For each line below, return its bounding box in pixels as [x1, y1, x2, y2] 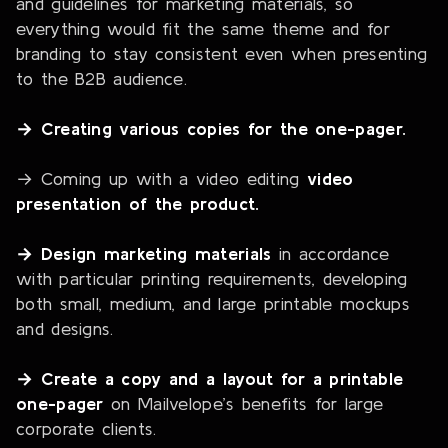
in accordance [271, 243, 390, 265]
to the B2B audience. [16, 68, 188, 90]
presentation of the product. [16, 193, 260, 215]
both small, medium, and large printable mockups [16, 293, 411, 315]
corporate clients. [16, 418, 157, 440]
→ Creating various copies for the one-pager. [16, 118, 407, 140]
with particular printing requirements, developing [16, 268, 408, 290]
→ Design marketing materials [16, 243, 272, 265]
